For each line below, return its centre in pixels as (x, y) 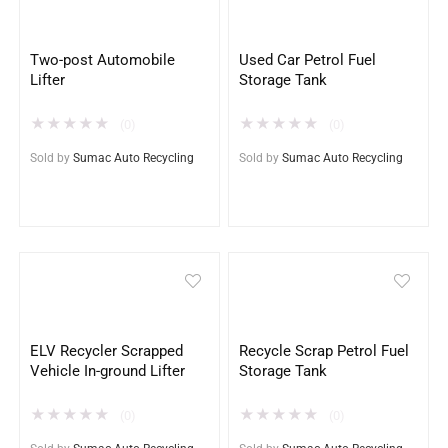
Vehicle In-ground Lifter (108, 371)
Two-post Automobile (103, 60)
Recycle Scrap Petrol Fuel (324, 351)
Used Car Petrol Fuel (308, 60)
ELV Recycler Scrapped (107, 351)
